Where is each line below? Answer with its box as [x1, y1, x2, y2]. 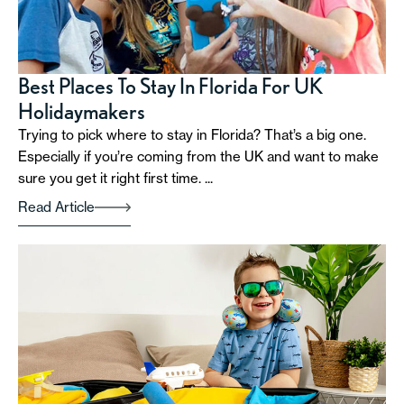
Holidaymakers [18, 97, 145, 124]
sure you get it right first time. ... [18, 169, 213, 187]
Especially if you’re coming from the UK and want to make [18, 147, 379, 165]
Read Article [18, 197, 95, 216]
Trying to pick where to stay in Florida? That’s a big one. [18, 125, 366, 143]
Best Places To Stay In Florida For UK [18, 72, 324, 99]
